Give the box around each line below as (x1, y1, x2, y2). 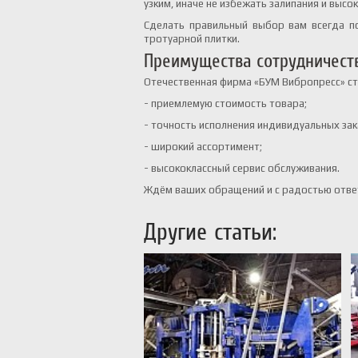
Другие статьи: (144, 218, 276, 245)
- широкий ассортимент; (144, 141, 262, 153)
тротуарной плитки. (144, 33, 240, 45)
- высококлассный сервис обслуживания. (144, 162, 340, 174)
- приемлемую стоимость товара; (144, 97, 307, 109)
